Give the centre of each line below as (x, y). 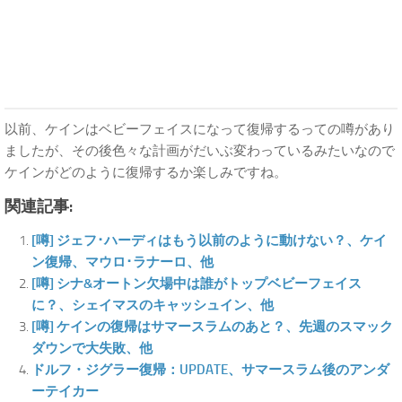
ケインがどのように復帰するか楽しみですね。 (146, 172)
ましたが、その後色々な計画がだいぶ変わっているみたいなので (200, 151)
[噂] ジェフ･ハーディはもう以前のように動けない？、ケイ (209, 240)
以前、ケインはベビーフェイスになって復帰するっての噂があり (200, 129)
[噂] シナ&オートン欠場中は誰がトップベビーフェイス (197, 284)
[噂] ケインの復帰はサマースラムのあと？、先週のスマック (212, 327)
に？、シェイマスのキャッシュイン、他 (153, 305)
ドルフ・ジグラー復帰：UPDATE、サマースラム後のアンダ (210, 370)
